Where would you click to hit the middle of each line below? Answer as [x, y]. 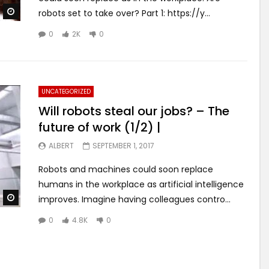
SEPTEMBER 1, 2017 [123, 145]
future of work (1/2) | [99, 127]
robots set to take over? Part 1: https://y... [124, 13]
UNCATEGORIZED [66, 91]
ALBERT [61, 145]
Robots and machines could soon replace [126, 169]
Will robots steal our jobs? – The [134, 111]
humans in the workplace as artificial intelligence [141, 184]
